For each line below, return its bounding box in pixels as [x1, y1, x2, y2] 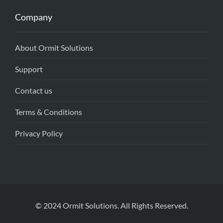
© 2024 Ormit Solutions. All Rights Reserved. [35, 201, 188, 211]
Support [15, 64, 43, 74]
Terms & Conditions [15, 107, 82, 117]
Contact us [15, 86, 52, 96]
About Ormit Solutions [15, 43, 93, 53]
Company [15, 11, 52, 23]
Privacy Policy [15, 128, 63, 138]
